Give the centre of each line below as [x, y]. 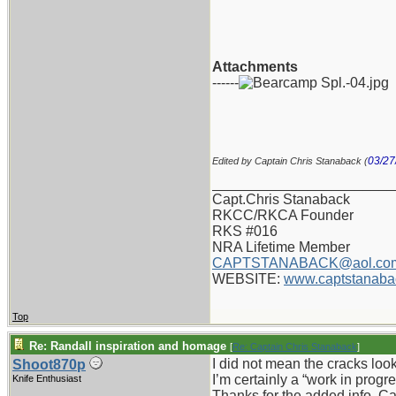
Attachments [255, 67]
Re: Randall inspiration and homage [128, 346]
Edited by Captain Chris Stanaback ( [290, 161]
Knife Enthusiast [47, 378]
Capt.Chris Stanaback [281, 199]
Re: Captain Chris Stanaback [295, 346]
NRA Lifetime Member [281, 247]
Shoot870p [49, 365]
